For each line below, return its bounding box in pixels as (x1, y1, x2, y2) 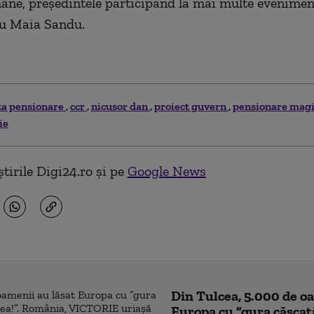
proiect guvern (153, 99, 228, 113)
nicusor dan (90, 99, 150, 113)
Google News (127, 162, 206, 179)
